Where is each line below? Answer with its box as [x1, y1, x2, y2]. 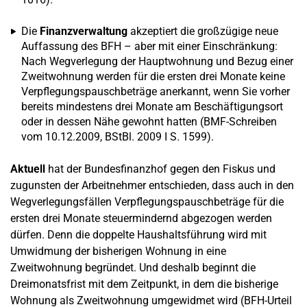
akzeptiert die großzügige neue [127, 25, 278, 38]
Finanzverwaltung [40, 25, 127, 38]
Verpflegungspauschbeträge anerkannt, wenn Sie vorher [21, 85, 290, 98]
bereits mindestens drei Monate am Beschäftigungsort [21, 100, 283, 113]
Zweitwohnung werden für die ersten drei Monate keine [21, 70, 285, 83]
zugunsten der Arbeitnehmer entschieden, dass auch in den [10, 179, 294, 192]
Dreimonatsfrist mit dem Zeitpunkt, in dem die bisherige [10, 278, 278, 291]
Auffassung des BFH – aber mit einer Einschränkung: [21, 40, 278, 53]
